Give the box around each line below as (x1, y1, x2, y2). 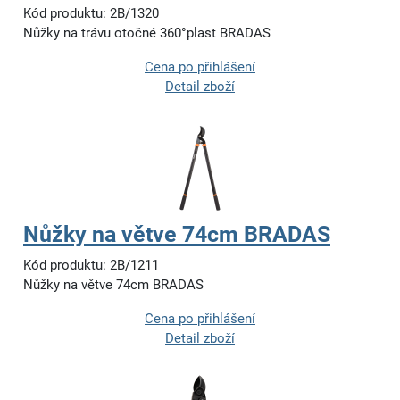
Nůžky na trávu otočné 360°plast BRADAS (23, 25, 271, 42)
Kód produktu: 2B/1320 (23, 5, 159, 22)
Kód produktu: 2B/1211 (23, 257, 159, 274)
